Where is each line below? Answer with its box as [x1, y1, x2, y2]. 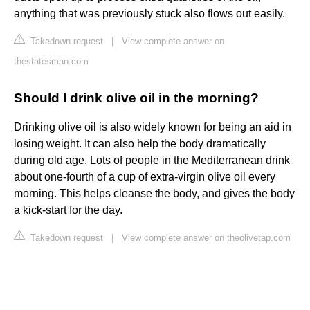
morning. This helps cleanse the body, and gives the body [14, 188, 295, 200]
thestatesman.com [14, 56, 89, 67]
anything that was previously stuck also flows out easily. [14, 8, 285, 20]
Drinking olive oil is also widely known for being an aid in [14, 121, 291, 134]
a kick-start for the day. [14, 204, 122, 217]
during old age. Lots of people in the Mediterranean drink [14, 154, 290, 167]
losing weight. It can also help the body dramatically [14, 138, 266, 150]
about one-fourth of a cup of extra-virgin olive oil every [14, 171, 275, 183]
